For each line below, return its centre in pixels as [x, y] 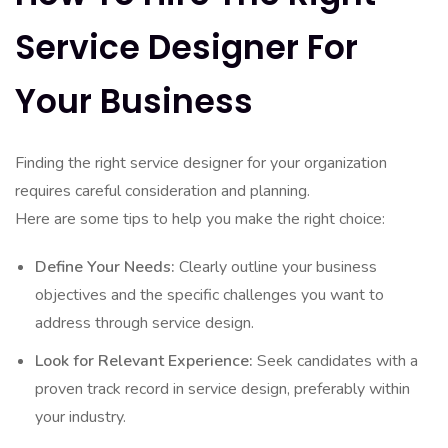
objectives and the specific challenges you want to [209, 295]
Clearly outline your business [276, 267]
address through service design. [144, 323]
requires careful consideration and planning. [162, 191]
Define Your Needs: [105, 267]
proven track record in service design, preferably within [222, 389]
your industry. [80, 417]
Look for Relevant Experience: [144, 361]
